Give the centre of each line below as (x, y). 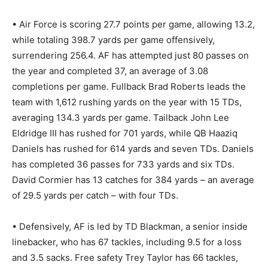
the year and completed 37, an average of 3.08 (110, 71)
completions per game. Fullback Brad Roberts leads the (129, 86)
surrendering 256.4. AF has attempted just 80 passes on (130, 55)
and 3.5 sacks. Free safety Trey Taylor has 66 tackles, (125, 257)
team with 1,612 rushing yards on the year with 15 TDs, (127, 102)
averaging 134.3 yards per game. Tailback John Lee (121, 117)
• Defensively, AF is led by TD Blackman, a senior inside (130, 226)
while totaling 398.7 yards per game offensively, (113, 39)
